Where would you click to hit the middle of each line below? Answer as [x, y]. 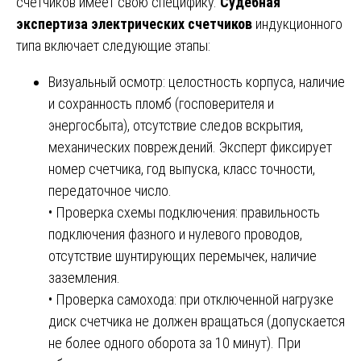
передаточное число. [110, 190]
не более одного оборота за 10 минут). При [174, 342]
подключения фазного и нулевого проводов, [175, 234]
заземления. [84, 277]
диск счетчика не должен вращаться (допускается [197, 321]
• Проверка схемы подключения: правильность [184, 212]
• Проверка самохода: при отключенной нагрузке [191, 299]
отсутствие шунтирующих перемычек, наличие [183, 255]
